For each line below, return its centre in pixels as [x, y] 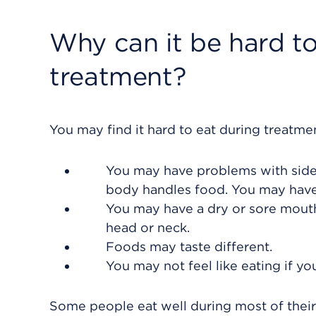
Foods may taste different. [189, 247]
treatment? [118, 76]
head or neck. [148, 227]
